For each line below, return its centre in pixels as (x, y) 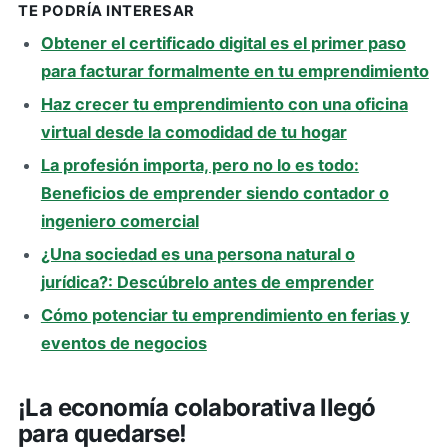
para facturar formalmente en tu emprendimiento (234, 71)
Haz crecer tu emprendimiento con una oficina (224, 104)
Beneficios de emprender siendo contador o (214, 193)
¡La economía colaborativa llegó (197, 408)
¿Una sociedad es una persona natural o (197, 254)
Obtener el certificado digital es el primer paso (223, 43)
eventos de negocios (123, 343)
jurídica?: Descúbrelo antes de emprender (207, 282)
